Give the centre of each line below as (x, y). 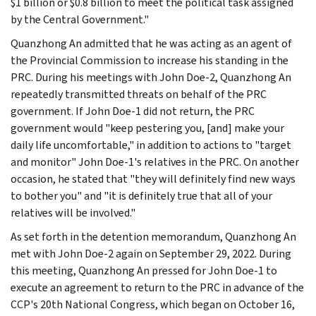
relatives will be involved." (73, 212)
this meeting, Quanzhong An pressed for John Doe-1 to (144, 270)
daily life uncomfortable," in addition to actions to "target (151, 145)
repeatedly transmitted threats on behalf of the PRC (139, 94)
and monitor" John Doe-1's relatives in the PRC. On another (155, 162)
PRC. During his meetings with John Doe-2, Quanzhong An (151, 77)
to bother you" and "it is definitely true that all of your (141, 195)
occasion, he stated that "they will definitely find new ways (153, 178)
